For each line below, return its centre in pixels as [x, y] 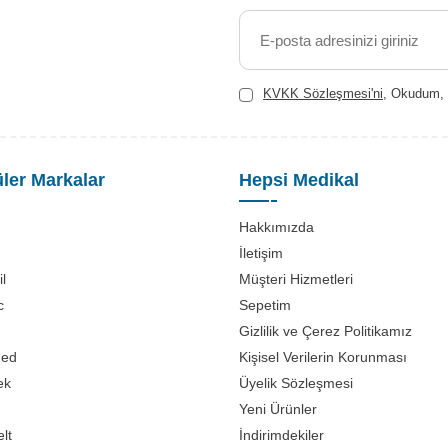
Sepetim [265, 305]
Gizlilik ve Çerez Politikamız [325, 331]
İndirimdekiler [281, 435]
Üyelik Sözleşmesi [296, 383]
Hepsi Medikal [299, 180]
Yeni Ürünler [278, 409]
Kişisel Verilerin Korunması [323, 357]
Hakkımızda [276, 227]
